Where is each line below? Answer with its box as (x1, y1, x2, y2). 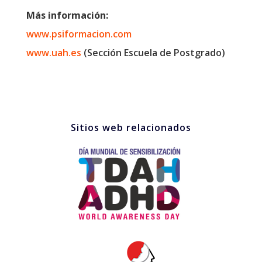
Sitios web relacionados (70, 120, 191, 134)
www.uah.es (26, 46, 81, 59)
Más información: (26, 8, 108, 22)
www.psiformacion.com (26, 27, 132, 40)
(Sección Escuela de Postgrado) (81, 46, 225, 59)
